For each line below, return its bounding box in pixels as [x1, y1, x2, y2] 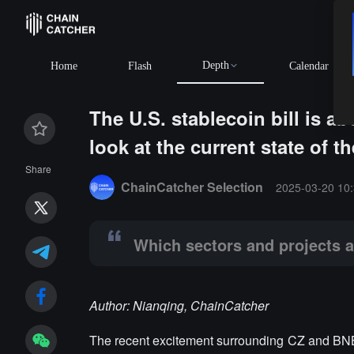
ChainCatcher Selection [121, 178, 264, 196]
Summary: [88, 160, 141, 175]
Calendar [289, 60, 329, 72]
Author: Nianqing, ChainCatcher [89, 296, 269, 314]
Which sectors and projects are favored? [143, 160, 346, 175]
